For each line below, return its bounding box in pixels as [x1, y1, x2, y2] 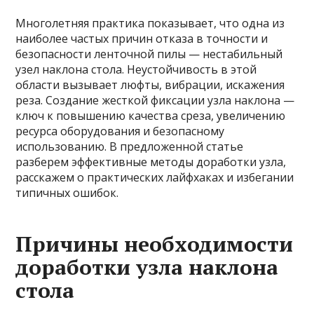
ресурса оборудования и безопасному [15, 123, 225, 139]
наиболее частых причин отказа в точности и [15, 31, 268, 46]
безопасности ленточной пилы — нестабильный [15, 46, 283, 62]
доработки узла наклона [15, 253, 279, 281]
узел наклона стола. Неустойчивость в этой [15, 62, 257, 77]
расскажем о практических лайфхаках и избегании [15, 170, 294, 185]
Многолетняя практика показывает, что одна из [15, 15, 285, 31]
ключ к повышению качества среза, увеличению [15, 108, 286, 123]
